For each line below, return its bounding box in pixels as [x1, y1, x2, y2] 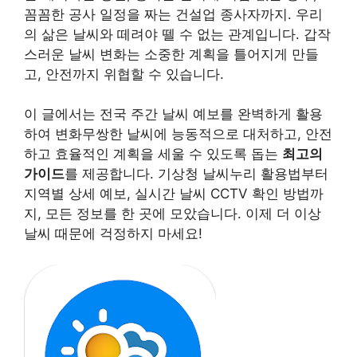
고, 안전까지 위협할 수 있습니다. [24, 65, 224, 82]
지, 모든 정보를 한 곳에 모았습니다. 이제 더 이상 [24, 206, 321, 222]
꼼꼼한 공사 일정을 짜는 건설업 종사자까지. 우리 [24, 6, 323, 22]
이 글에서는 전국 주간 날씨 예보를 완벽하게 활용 [24, 106, 323, 122]
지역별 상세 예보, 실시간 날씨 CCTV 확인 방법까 [24, 186, 324, 202]
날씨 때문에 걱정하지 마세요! [24, 226, 202, 241]
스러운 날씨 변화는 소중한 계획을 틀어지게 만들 [24, 45, 319, 62]
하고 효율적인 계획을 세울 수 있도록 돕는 [24, 146, 282, 162]
